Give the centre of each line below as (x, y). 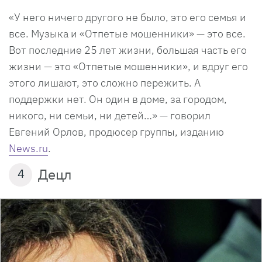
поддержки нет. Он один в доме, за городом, (118, 99)
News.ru (28, 148)
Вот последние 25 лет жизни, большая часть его (128, 50)
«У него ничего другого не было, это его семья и (127, 17)
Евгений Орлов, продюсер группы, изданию (116, 132)
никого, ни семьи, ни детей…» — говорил (110, 115)
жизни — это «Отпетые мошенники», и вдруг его (128, 66)
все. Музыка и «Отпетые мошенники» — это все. (127, 33)
